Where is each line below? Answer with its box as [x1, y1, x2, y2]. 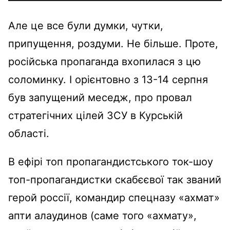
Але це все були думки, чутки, [8, 19, 163, 32]
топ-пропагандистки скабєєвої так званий [8, 173, 221, 186]
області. [8, 127, 49, 140]
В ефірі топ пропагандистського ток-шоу [8, 155, 213, 168]
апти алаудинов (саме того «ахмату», [8, 209, 197, 222]
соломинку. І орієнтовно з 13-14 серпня [8, 73, 208, 86]
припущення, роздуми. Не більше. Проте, [8, 37, 218, 50]
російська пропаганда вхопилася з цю [8, 55, 201, 68]
